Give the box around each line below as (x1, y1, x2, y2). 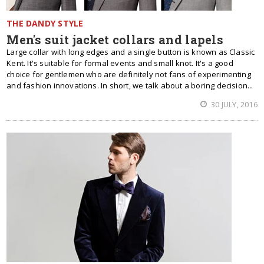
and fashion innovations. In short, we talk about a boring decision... (6, 80, 253, 91)
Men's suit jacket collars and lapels (6, 32, 224, 47)
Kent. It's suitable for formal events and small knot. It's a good (6, 58, 233, 68)
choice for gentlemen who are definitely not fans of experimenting (6, 69, 251, 80)
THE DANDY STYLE (6, 18, 84, 29)
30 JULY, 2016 (209, 99, 258, 110)
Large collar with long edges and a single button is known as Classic (6, 47, 255, 57)
